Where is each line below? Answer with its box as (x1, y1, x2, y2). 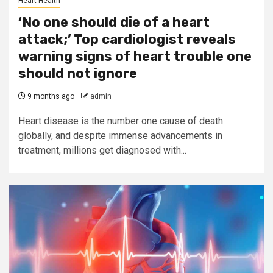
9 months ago (26, 92, 74, 101)
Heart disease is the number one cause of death (18, 115, 223, 127)
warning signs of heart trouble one (18, 48, 252, 65)
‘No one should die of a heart (18, 14, 210, 30)
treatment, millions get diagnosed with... (18, 144, 186, 156)
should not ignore (18, 65, 137, 82)
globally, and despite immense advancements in (18, 130, 222, 141)
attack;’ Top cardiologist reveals (18, 31, 236, 48)
